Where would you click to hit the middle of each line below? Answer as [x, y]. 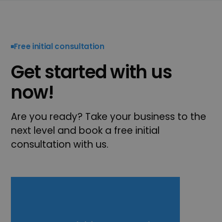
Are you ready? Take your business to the [109, 117]
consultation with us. [60, 145]
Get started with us [91, 72]
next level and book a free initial [85, 131]
